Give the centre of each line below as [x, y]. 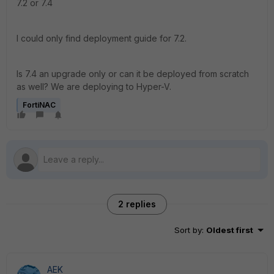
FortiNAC [39, 105]
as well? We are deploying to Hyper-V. [95, 87]
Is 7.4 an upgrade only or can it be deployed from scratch [133, 74]
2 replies [137, 204]
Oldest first [230, 230]
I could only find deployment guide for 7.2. [102, 38]
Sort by [188, 230]
